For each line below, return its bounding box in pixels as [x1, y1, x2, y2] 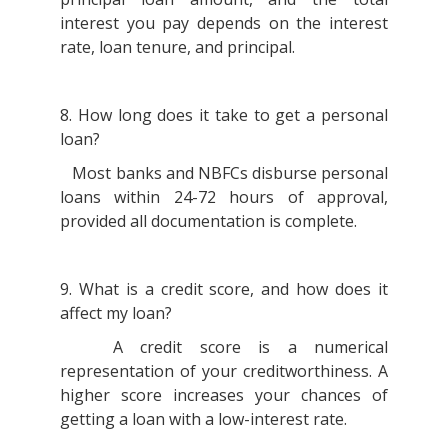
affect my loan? [60, 301, 176, 324]
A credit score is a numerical [60, 335, 388, 358]
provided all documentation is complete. [60, 209, 361, 232]
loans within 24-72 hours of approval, [60, 185, 388, 208]
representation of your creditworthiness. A [60, 359, 388, 382]
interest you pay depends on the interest [60, 11, 388, 34]
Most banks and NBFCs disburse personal [60, 161, 388, 184]
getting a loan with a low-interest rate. [60, 407, 351, 430]
